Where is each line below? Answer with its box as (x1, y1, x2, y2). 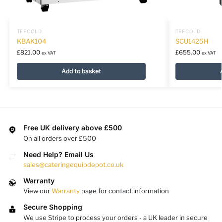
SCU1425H (175, 37, 209, 45)
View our (23, 187, 52, 195)
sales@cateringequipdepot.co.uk (23, 160, 123, 168)
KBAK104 (16, 37, 46, 45)
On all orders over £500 (23, 134, 96, 142)
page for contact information (80, 187, 169, 195)
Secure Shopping (23, 203, 82, 212)
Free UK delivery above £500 (23, 123, 122, 132)
